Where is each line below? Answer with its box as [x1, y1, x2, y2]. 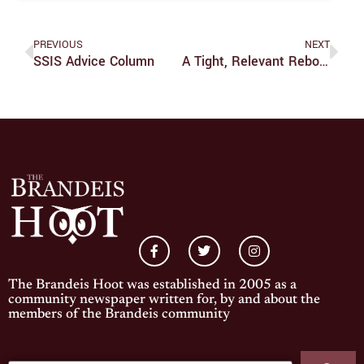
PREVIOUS [33, 37, 83, 53]
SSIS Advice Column [33, 52, 154, 71]
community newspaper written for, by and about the [8, 293, 320, 308]
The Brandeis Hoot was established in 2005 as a [8, 279, 297, 293]
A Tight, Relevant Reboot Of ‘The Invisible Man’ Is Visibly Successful [318, 52, 328, 71]
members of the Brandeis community [8, 308, 230, 323]
